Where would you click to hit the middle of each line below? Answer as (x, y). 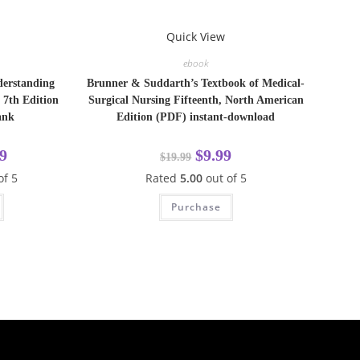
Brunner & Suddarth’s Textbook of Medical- (196, 83)
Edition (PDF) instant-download (196, 117)
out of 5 (224, 178)
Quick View (196, 36)
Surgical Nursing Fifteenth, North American (196, 100)
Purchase (196, 207)
